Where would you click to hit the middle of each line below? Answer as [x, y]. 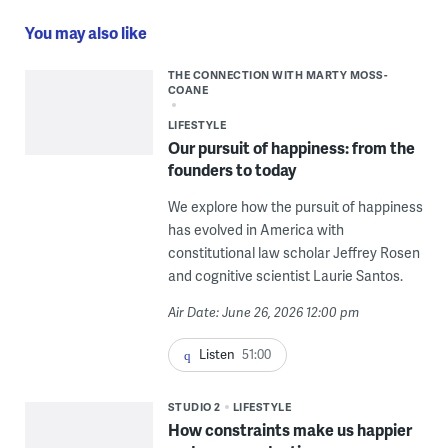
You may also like [85, 33]
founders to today [231, 170]
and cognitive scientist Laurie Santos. [285, 276]
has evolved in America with [255, 230]
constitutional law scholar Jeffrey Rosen [293, 253]
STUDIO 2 [194, 407]
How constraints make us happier [289, 430]
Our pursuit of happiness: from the [291, 148]
